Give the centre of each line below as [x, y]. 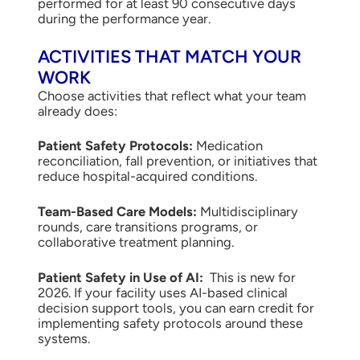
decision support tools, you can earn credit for [176, 307]
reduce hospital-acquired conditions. [147, 176]
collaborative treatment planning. [135, 242]
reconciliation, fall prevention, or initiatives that [177, 161]
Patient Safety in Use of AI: [122, 277]
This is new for [251, 277]
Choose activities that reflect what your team [172, 95]
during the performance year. [124, 18]
